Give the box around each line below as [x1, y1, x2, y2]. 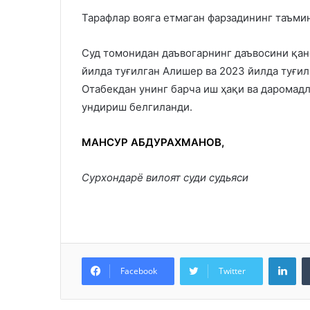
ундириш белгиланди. [82, 100, 192, 113]
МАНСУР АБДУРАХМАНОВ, [82, 135, 224, 149]
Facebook [120, 264, 157, 277]
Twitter [219, 264, 246, 277]
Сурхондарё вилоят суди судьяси [82, 170, 248, 184]
